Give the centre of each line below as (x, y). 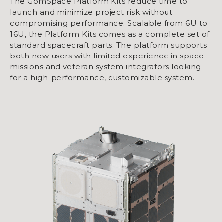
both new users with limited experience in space (107, 56)
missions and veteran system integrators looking (106, 67)
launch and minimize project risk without (91, 12)
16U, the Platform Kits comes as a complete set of (110, 34)
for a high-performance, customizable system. (102, 78)
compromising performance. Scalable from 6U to (109, 23)
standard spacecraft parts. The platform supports (108, 45)
